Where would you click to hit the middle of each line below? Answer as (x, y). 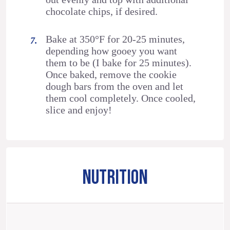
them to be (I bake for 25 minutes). (119, 62)
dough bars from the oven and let (115, 86)
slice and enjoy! (79, 110)
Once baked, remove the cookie (111, 74)
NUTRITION (115, 178)
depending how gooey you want (112, 51)
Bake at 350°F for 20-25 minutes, (116, 39)
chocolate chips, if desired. (102, 12)
